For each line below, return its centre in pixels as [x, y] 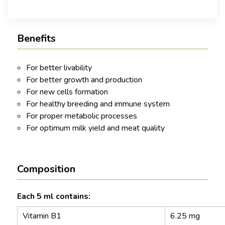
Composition [46, 169]
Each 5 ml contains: [54, 196]
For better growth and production [84, 80]
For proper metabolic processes [82, 116]
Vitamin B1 [42, 216]
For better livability [59, 68]
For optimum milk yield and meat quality [95, 128]
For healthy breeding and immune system [98, 104]
